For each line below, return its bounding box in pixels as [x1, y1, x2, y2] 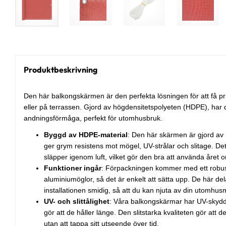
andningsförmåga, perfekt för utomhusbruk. [24, 114, 162, 122]
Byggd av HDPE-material [44, 130, 128, 139]
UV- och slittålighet [44, 197, 109, 205]
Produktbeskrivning [24, 65, 97, 75]
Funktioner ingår [44, 163, 101, 172]
